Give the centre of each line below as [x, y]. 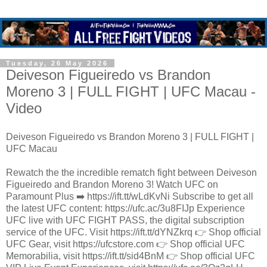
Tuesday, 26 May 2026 [57, 63]
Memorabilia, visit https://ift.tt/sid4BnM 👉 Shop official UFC [131, 256]
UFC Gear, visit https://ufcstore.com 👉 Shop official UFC [125, 244]
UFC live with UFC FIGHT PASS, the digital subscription [125, 220]
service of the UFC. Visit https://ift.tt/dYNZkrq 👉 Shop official [133, 232]
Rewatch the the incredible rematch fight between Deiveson [131, 172]
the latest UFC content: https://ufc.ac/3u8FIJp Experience [125, 208]
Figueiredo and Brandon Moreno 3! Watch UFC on [112, 184]
